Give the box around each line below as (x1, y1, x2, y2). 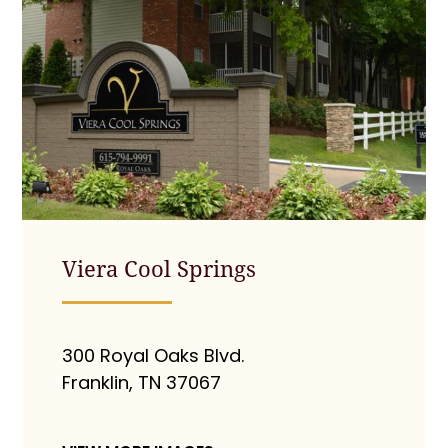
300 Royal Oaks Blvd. (62, 342, 245, 368)
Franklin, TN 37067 (62, 369, 222, 395)
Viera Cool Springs (62, 252, 257, 283)
